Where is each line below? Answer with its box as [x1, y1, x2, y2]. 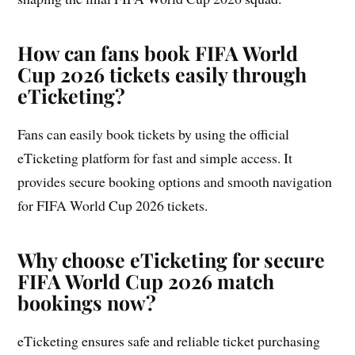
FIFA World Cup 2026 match [17, 267, 275, 294]
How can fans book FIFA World [17, 39, 299, 66]
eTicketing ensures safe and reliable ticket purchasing [17, 330, 321, 350]
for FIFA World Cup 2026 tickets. [17, 195, 208, 215]
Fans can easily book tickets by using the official [17, 124, 290, 143]
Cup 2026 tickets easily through [17, 60, 307, 87]
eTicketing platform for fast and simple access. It [17, 147, 293, 167]
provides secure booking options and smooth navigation [17, 171, 333, 191]
